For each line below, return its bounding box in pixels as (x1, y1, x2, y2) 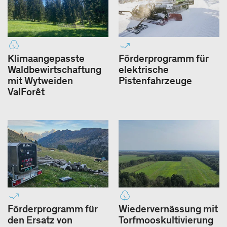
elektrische (119, 63, 169, 76)
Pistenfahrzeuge (119, 74, 192, 87)
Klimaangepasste (8, 52, 85, 65)
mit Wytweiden (8, 74, 73, 87)
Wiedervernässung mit (119, 203, 218, 215)
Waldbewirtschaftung (8, 63, 101, 76)
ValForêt (8, 86, 45, 98)
